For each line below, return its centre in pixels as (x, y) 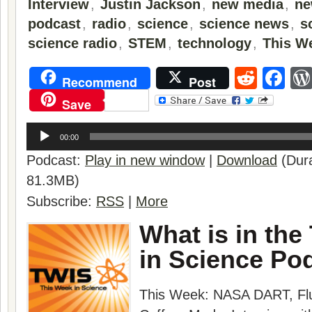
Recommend (100, 82)
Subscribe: (61, 201)
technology (214, 43)
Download (247, 160)
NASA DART (251, 295)
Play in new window (145, 160)
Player (38, 136)
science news (244, 24)
